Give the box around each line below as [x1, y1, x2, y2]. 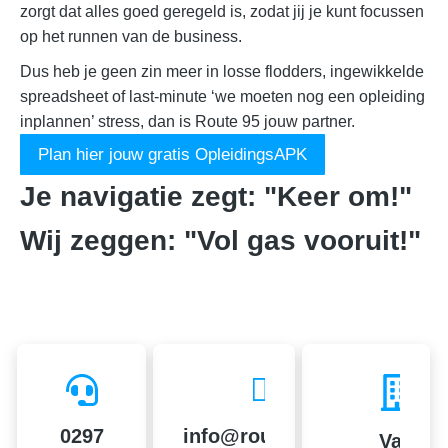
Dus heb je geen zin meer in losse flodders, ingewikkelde [20, 63, 424, 80]
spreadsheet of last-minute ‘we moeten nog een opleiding [20, 88, 425, 105]
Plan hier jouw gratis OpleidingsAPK [38, 145, 307, 164]
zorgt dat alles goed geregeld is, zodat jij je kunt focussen [20, 3, 424, 20]
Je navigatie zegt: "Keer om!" [20, 181, 412, 212]
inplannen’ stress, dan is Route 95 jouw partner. [20, 113, 355, 130]
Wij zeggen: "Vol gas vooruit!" [20, 225, 421, 256]
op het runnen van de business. [20, 28, 242, 45]
